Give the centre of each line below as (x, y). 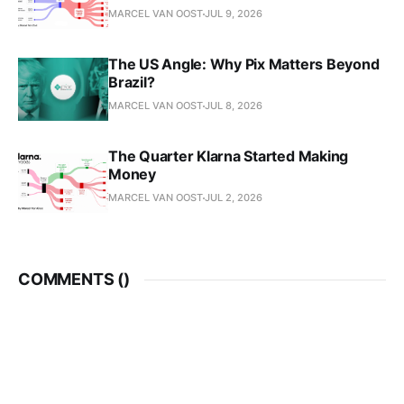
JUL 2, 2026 (234, 198)
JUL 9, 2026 (234, 14)
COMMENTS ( (71, 280)
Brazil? (132, 83)
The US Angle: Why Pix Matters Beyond (244, 64)
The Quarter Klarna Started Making (229, 156)
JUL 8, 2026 (234, 106)
